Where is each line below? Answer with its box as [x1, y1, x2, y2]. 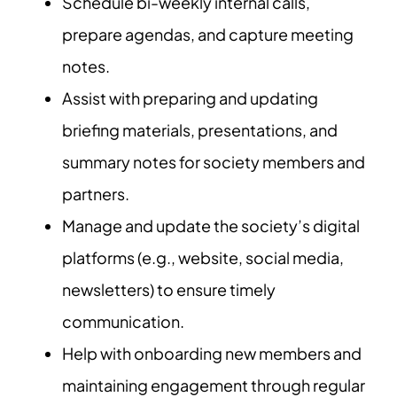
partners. [62, 183, 129, 204]
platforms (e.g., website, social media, [62, 247, 344, 268]
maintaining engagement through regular [62, 375, 365, 395]
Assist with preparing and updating [62, 88, 318, 108]
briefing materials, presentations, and [62, 120, 338, 140]
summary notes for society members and [62, 152, 365, 172]
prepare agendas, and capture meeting [62, 24, 354, 44]
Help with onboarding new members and [62, 343, 362, 363]
